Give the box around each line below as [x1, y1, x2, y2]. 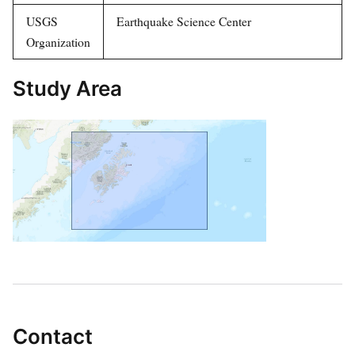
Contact [13, 324, 93, 349]
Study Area [13, 76, 122, 101]
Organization [26, 33, 90, 51]
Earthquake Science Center [116, 13, 251, 30]
